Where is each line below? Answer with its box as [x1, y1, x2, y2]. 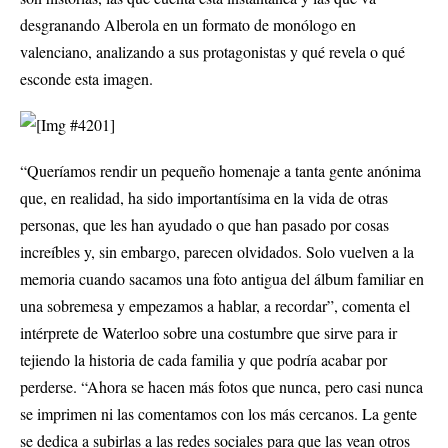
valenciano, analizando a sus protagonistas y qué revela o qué [20, 41, 405, 63]
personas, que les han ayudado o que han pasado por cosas [20, 214, 389, 236]
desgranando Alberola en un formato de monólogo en [20, 14, 356, 36]
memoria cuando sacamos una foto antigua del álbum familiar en [20, 268, 424, 290]
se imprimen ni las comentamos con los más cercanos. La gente [20, 403, 417, 425]
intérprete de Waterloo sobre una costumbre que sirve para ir [20, 322, 397, 344]
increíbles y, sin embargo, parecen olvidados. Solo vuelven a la [20, 241, 414, 263]
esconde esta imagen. [20, 68, 162, 90]
